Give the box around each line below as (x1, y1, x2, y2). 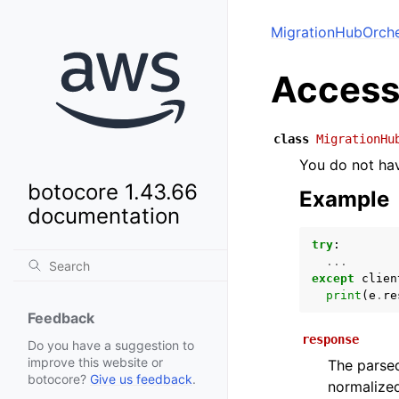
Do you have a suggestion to (28, 338, 194, 354)
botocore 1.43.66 (28, 179, 198, 206)
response (302, 332, 359, 346)
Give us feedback (90, 371, 192, 387)
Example (299, 186, 389, 212)
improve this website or (28, 354, 163, 370)
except (312, 272, 354, 285)
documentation (28, 203, 180, 230)
